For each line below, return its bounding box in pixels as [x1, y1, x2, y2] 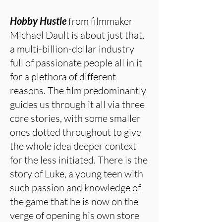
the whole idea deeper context [10, 140, 136, 152]
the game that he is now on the [10, 195, 138, 208]
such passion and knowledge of [10, 181, 141, 194]
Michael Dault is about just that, [10, 29, 144, 41]
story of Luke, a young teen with [10, 167, 143, 180]
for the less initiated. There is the [10, 154, 148, 166]
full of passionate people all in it [10, 56, 142, 69]
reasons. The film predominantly [10, 84, 146, 97]
